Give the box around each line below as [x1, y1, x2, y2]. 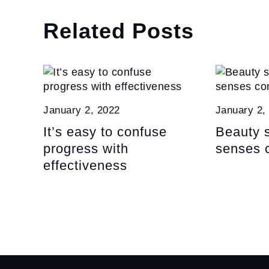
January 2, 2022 [43, 104, 120, 116]
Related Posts [43, 19, 194, 44]
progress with [43, 141, 128, 157]
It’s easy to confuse [43, 124, 167, 140]
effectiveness [43, 158, 127, 174]
